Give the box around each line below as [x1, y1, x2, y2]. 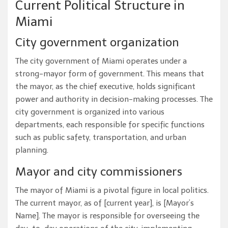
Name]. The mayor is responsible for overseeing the [15, 211, 199, 221]
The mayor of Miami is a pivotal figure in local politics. [15, 186, 209, 195]
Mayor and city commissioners [15, 164, 182, 179]
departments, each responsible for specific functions [15, 120, 205, 130]
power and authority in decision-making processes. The [15, 95, 213, 104]
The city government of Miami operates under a [15, 56, 187, 66]
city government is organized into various [15, 107, 164, 117]
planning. [15, 146, 48, 155]
